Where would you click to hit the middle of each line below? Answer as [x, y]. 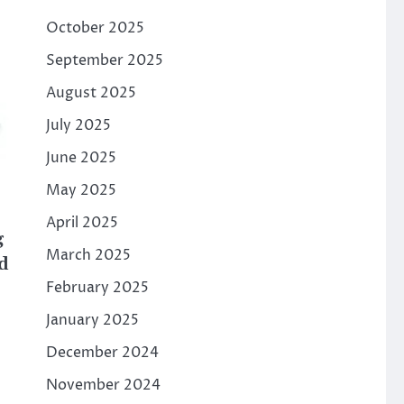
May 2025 [81, 190]
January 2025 [92, 320]
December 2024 [102, 353]
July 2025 [78, 125]
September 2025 [104, 60]
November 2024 [103, 385]
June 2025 [81, 158]
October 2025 [95, 28]
